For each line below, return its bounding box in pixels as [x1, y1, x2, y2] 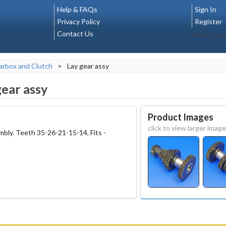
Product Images [147, 111, 213, 123]
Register [194, 17, 222, 26]
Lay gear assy [67, 62, 109, 70]
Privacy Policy [57, 17, 100, 26]
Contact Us [57, 29, 93, 38]
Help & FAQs [57, 5, 97, 14]
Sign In [194, 5, 216, 14]
